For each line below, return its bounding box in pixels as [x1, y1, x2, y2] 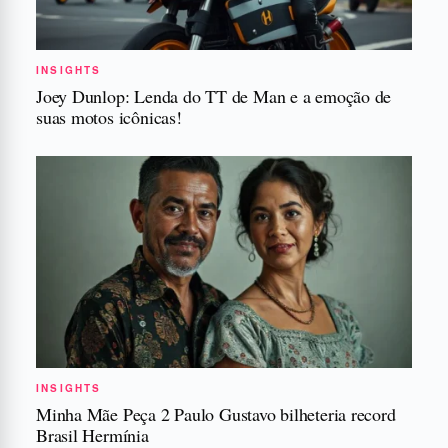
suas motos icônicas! [36, 105, 182, 130]
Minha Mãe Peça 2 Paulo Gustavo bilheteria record [36, 401, 396, 426]
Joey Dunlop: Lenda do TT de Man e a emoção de [36, 84, 392, 109]
